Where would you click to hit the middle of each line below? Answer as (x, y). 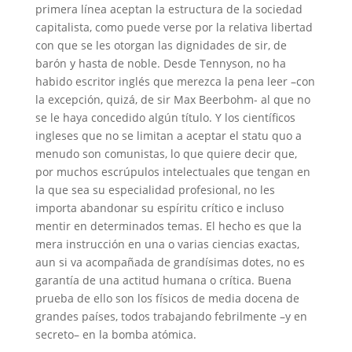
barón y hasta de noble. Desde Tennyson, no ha (160, 63)
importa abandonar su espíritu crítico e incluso (159, 207)
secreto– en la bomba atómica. (115, 334)
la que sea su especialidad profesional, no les (155, 189)
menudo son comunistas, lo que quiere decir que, (166, 153)
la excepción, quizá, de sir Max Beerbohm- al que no (172, 99)
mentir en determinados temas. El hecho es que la (168, 225)
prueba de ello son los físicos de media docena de (167, 298)
